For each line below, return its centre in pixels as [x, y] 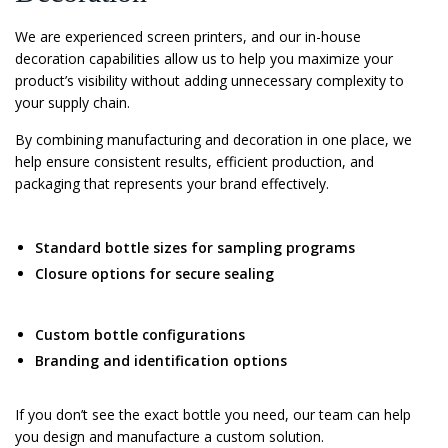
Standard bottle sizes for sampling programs [195, 248]
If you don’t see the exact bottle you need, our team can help [213, 415]
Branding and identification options [161, 361]
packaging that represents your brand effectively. [172, 184]
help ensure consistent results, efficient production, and [194, 162]
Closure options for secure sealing [154, 274]
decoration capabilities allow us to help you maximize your [204, 59]
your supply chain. [72, 103]
